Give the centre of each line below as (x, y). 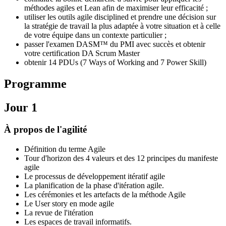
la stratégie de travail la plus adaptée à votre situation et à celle (122, 26)
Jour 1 (21, 107)
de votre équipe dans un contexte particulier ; (95, 35)
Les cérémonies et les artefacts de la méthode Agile (105, 195)
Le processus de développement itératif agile (95, 177)
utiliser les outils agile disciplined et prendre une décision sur (120, 17)
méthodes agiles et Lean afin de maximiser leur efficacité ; (116, 8)
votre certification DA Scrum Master (82, 53)
